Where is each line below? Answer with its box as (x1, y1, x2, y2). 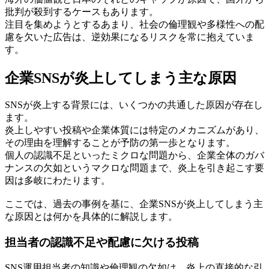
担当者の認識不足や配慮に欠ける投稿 (5, 236, 199, 249)
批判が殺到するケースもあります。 (5, 6, 159, 17)
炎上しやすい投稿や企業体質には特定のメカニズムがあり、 (5, 125, 264, 136)
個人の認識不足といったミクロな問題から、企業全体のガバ (5, 150, 264, 161)
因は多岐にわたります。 (5, 175, 110, 186)
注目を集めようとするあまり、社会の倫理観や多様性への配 (5, 19, 264, 29)
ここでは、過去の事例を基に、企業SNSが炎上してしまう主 (5, 199, 263, 210)
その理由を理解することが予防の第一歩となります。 (5, 138, 235, 148)
